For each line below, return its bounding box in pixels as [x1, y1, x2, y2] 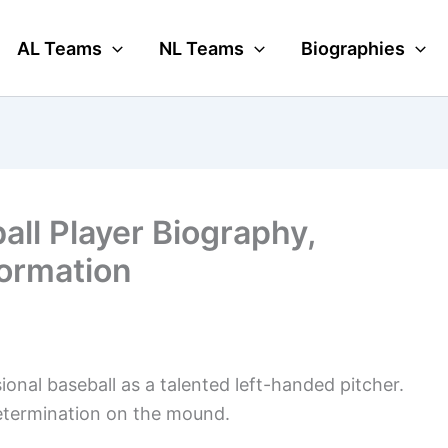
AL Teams [17, 37, 103, 59]
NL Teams [159, 37, 245, 59]
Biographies [301, 37, 405, 59]
